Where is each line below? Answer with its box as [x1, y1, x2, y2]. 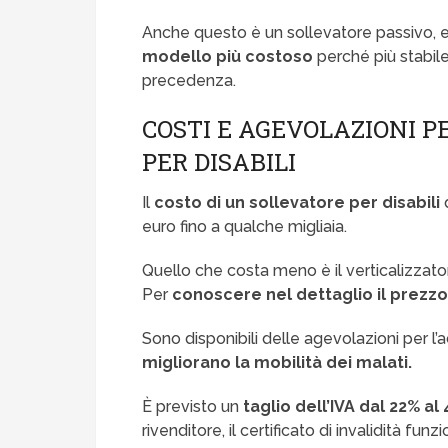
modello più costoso [142, 47, 314, 67]
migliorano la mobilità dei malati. [142, 353, 413, 373]
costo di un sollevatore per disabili [154, 193, 441, 213]
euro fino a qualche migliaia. [142, 217, 348, 237]
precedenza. [142, 71, 237, 91]
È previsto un [142, 397, 244, 417]
